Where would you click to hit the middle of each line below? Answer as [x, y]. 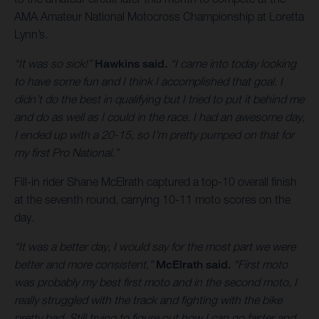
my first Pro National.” [67, 153]
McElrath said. [193, 265]
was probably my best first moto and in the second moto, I [156, 282]
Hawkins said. [131, 64]
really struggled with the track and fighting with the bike [148, 300]
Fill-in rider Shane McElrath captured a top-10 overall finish [156, 182]
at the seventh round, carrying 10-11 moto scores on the [152, 200]
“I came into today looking [232, 64]
